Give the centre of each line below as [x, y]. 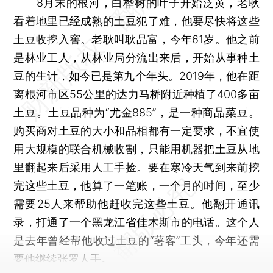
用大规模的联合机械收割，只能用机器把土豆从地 [136, 149]
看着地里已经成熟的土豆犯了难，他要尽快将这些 [136, 21]
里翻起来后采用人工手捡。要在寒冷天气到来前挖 [136, 167]
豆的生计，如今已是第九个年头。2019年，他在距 [136, 76]
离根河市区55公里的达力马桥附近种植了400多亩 [136, 94]
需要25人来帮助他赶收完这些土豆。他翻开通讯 [136, 204]
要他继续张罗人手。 [63, 258]
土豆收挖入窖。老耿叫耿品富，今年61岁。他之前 [136, 39]
